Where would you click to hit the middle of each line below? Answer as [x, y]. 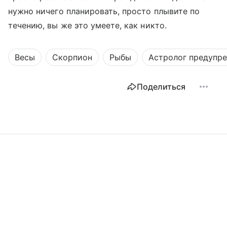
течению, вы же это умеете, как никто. [89, 26]
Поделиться [161, 87]
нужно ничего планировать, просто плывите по [104, 11]
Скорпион [72, 58]
